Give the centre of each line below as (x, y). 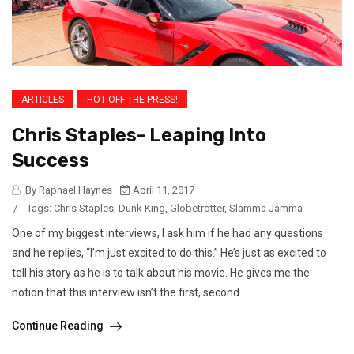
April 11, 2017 (162, 190)
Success (51, 160)
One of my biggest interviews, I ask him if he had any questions (168, 233)
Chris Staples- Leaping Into (139, 135)
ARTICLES (43, 99)
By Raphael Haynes (68, 190)
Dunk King (142, 208)
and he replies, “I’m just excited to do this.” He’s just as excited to (169, 252)
